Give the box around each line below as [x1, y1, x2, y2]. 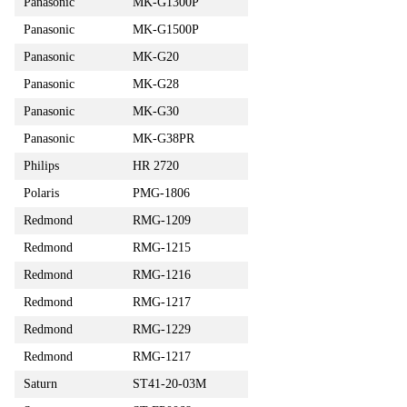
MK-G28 [133, 76, 179, 91]
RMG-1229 [133, 322, 191, 336]
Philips [24, 158, 59, 173]
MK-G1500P [133, 22, 199, 36]
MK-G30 [133, 104, 179, 118]
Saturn [24, 376, 57, 391]
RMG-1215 [133, 240, 191, 254]
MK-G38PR [133, 131, 194, 145]
